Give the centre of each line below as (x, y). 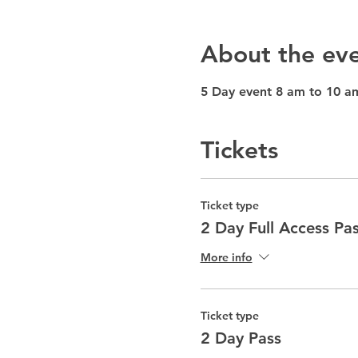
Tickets (239, 150)
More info (226, 258)
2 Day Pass (241, 338)
